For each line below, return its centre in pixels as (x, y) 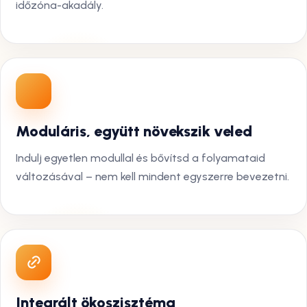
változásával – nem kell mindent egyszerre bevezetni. (152, 176)
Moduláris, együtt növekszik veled (134, 131)
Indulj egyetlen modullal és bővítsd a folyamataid (140, 158)
